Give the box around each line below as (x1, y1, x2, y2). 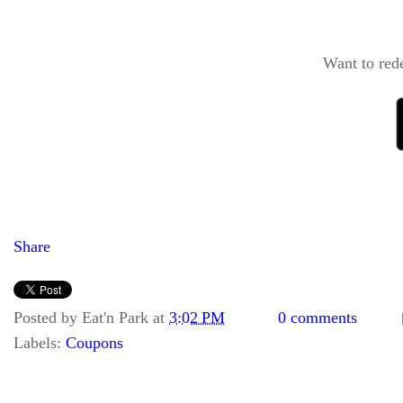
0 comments (278, 309, 357, 327)
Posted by (13, 309, 82, 327)
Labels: (13, 334, 66, 352)
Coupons (66, 334, 123, 352)
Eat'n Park (82, 309, 148, 327)
